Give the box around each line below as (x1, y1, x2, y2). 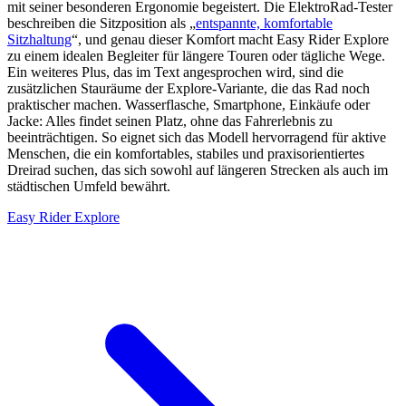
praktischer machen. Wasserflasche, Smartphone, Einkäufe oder (7, 97, 370, 113)
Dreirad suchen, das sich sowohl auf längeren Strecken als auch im (7, 162, 388, 179)
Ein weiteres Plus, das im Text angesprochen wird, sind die (7, 64, 343, 81)
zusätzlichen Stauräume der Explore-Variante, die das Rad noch (7, 81, 370, 97)
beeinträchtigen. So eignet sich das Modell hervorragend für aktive (7, 130, 386, 146)
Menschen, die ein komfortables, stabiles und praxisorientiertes (7, 146, 364, 162)
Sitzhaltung (7, 32, 72, 48)
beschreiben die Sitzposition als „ (7, 15, 196, 32)
